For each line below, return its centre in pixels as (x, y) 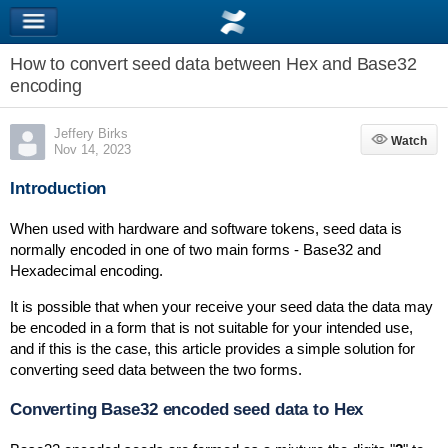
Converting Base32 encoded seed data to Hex (186, 409)
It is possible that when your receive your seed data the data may (221, 306)
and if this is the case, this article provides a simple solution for (212, 348)
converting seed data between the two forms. (155, 369)
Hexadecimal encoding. (86, 270)
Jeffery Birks (90, 133)
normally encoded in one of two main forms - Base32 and (195, 249)
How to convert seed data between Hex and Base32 (213, 64)
